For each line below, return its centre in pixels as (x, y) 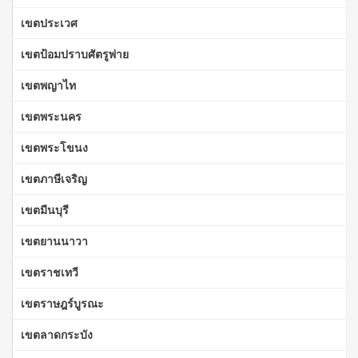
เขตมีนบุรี (45, 209)
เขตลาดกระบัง (57, 334)
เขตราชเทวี (50, 272)
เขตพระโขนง (54, 147)
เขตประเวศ (49, 22)
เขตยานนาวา (54, 241)
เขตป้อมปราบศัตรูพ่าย (75, 54)
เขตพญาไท (48, 85)
